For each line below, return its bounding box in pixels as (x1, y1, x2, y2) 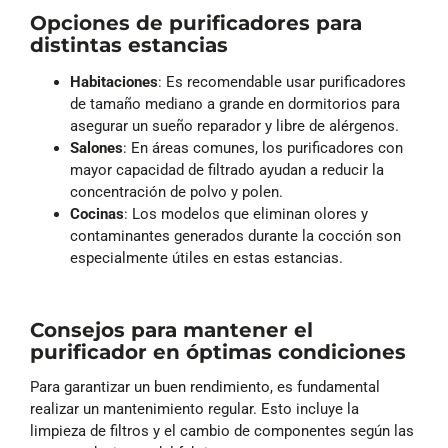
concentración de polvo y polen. (70, 182, 283, 201)
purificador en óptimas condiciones (30, 339, 406, 364)
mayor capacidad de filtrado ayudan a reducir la (70, 160, 384, 179)
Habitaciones (70, 72, 158, 91)
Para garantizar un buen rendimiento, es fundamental (30, 377, 380, 396)
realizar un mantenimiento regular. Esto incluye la (30, 399, 359, 418)
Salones (70, 138, 123, 157)
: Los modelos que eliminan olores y (124, 204, 368, 223)
